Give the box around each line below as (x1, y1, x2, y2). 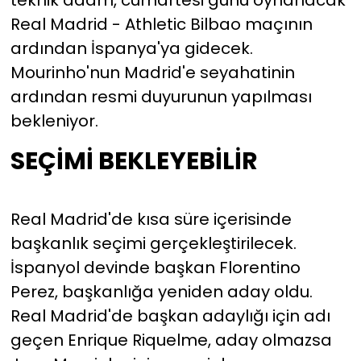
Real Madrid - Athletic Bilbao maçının (10, 13, 313, 36)
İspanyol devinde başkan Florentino (10, 255, 301, 279)
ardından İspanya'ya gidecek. (10, 37, 253, 60)
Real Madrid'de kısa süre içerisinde (10, 207, 292, 230)
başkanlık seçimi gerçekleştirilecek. (10, 231, 297, 255)
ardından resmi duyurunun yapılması (10, 85, 312, 109)
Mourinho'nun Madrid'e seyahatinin (10, 61, 295, 85)
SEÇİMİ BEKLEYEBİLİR (10, 143, 258, 179)
